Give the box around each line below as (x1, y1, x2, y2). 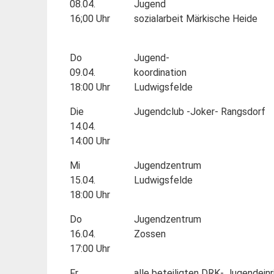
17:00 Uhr (69, 242, 110, 254)
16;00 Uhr (69, 12, 110, 24)
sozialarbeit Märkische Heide (133, 12, 257, 24)
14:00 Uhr (69, 135, 110, 147)
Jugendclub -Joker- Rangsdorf (133, 105, 265, 117)
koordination (133, 66, 187, 78)
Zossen (133, 228, 166, 240)
